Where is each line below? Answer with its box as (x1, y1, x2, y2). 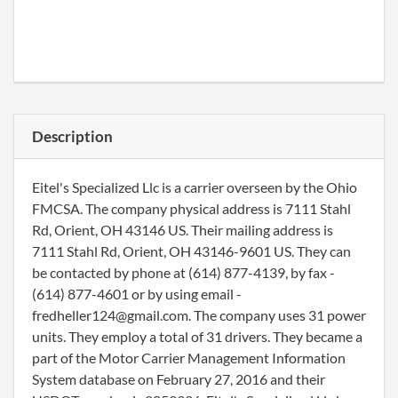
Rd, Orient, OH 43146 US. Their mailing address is (32, 221, 333, 238)
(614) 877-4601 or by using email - (32, 285, 242, 302)
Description (32, 127, 113, 146)
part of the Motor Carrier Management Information (32, 349, 346, 366)
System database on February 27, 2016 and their (32, 370, 325, 387)
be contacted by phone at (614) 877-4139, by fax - (32, 264, 335, 281)
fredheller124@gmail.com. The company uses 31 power (32, 306, 366, 323)
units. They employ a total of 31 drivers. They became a (32, 328, 362, 345)
